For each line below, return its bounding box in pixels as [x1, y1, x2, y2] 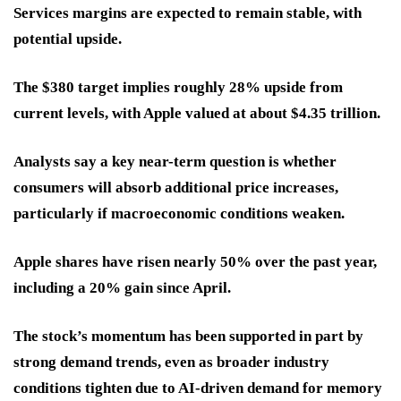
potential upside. [13, 30, 122, 48]
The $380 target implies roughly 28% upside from [13, 79, 343, 97]
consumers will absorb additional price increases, [13, 179, 338, 197]
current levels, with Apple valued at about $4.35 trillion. [13, 105, 380, 123]
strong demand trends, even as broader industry [13, 354, 329, 371]
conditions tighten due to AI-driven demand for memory [13, 380, 382, 397]
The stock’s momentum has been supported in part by [13, 328, 363, 346]
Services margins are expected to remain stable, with [13, 4, 362, 22]
